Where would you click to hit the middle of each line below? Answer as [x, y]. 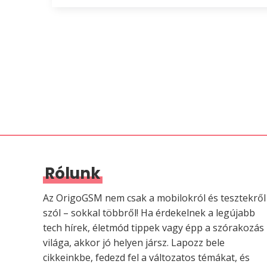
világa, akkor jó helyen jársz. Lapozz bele [134, 242]
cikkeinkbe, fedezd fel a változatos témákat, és [146, 257]
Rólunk [73, 173]
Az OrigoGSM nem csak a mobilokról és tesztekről [154, 198]
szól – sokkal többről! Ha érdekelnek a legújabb [149, 212]
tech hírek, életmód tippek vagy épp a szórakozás [153, 227]
